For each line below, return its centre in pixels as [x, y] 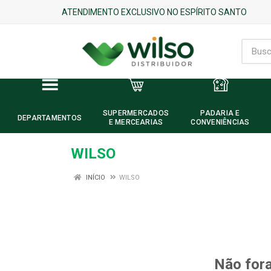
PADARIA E [220, 113]
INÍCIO [95, 178]
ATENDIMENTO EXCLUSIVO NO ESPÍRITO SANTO [154, 12]
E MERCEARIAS [136, 122]
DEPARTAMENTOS [50, 118]
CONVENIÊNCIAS [220, 122]
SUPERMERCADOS [136, 113]
